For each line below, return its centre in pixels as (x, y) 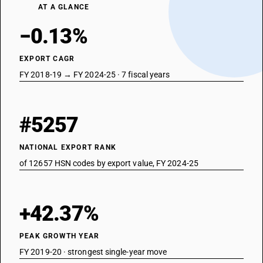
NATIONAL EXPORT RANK (68, 147)
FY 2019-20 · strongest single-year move (93, 252)
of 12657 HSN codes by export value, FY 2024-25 (109, 163)
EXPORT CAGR (47, 59)
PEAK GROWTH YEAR (60, 236)
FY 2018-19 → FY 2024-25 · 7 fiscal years (95, 75)
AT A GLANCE (64, 7)
